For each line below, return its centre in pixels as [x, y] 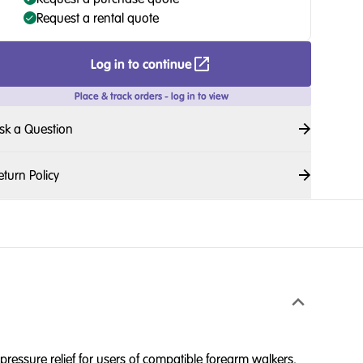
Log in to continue [142, 64]
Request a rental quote [97, 18]
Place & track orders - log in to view [151, 96]
